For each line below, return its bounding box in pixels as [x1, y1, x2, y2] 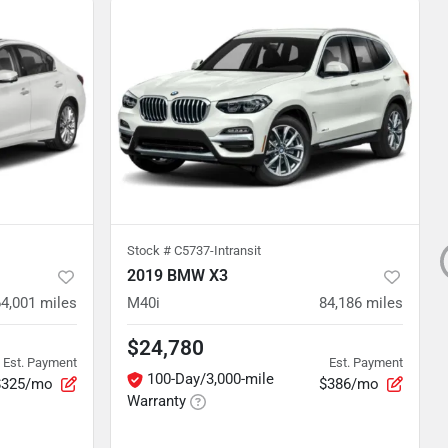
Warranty [127, 392, 186, 410]
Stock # [127, 243, 174, 258]
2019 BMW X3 [127, 266, 228, 285]
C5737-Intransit [174, 243, 261, 258]
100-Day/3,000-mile [147, 370, 274, 388]
